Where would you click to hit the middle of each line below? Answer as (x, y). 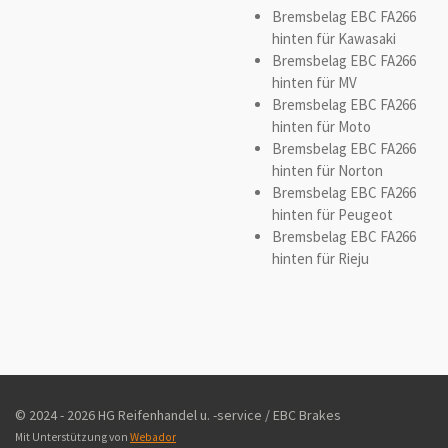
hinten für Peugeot (332, 215)
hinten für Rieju (320, 259)
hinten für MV (314, 83)
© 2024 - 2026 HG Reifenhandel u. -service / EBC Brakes (178, 415)
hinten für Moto (321, 127)
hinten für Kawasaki (333, 39)
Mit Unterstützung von (72, 437)
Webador (153, 437)
